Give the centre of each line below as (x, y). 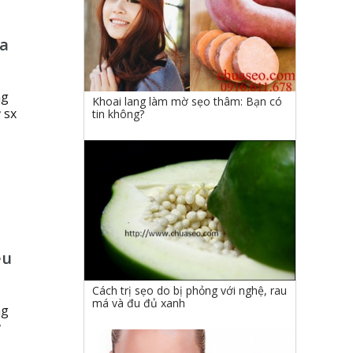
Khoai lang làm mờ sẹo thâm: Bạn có (187, 101)
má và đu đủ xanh (139, 303)
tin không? (118, 113)
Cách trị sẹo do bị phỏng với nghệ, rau (190, 291)
